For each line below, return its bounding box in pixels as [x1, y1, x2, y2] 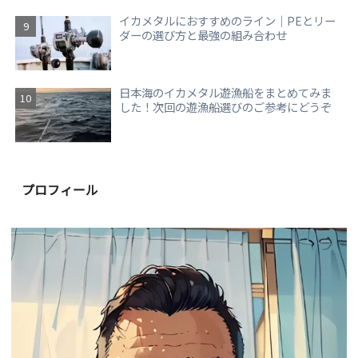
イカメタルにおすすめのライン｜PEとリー [119, 12, 336, 30]
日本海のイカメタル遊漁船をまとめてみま [119, 84, 332, 101]
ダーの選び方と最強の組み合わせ [119, 26, 288, 44]
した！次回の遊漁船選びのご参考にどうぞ [119, 98, 332, 116]
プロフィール [22, 180, 99, 199]
